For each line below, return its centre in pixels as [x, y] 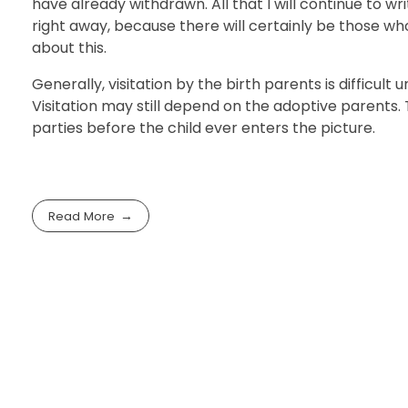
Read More [82, 216]
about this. [69, 47]
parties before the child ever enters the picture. [204, 127]
